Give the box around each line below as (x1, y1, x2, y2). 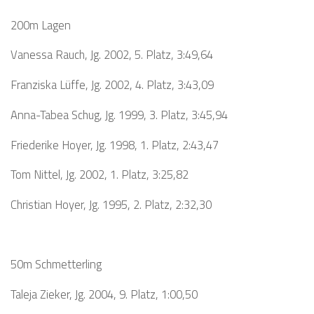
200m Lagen (11, 15, 71, 34)
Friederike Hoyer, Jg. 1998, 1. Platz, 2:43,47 (11, 135, 219, 153)
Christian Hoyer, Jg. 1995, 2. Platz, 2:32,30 (11, 196, 212, 214)
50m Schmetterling (11, 255, 102, 273)
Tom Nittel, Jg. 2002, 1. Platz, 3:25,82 (11, 165, 189, 184)
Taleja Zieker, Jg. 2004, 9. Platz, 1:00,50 (11, 285, 198, 303)
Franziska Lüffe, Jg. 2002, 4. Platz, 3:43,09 (11, 76, 214, 94)
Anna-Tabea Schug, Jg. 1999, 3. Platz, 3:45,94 (11, 105, 228, 123)
